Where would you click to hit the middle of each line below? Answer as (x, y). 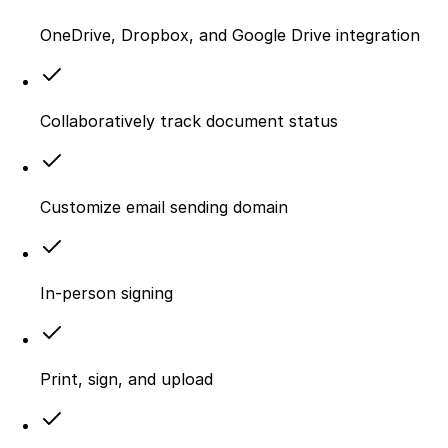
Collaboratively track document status (189, 120)
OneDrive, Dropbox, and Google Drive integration (230, 34)
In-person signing (106, 292)
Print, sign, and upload (126, 378)
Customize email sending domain (164, 206)
